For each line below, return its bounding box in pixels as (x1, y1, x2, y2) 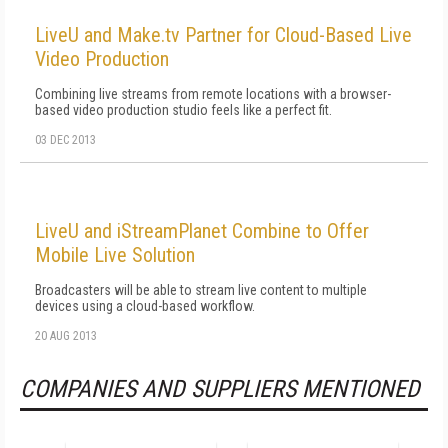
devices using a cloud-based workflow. (35, 298, 255, 314)
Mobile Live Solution (35, 243, 195, 267)
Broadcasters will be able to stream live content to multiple (35, 282, 367, 298)
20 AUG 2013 (35, 329, 97, 343)
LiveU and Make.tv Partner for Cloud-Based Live (35, 23, 412, 47)
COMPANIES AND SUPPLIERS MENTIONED (20, 375, 420, 403)
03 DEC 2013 (35, 133, 96, 147)
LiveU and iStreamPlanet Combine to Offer (35, 219, 369, 243)
